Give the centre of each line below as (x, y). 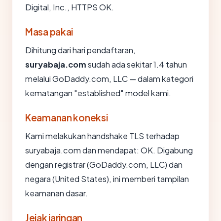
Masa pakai (49, 32)
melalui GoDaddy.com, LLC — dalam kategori (109, 79)
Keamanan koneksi (67, 117)
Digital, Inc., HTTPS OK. (70, 7)
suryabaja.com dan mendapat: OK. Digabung (109, 150)
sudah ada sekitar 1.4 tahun (137, 64)
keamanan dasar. (56, 193)
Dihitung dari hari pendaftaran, (80, 50)
